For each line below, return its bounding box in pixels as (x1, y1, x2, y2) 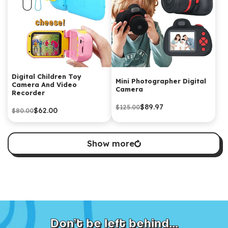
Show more (87, 138, 134, 149)
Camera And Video (12, 80, 77, 89)
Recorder (12, 88, 45, 97)
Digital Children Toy (12, 72, 81, 80)
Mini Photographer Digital (116, 76, 206, 85)
